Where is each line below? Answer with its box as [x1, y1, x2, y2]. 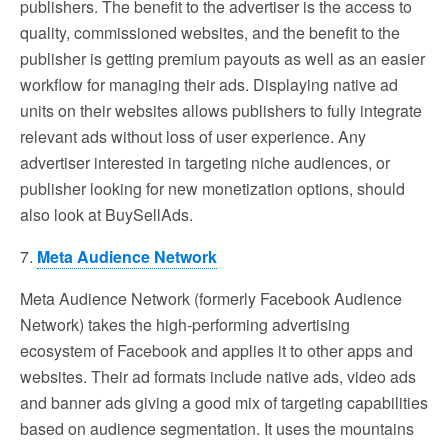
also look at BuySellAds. [20, 202, 193, 226]
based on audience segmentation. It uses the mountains [20, 416, 414, 440]
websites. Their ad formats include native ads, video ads [20, 364, 416, 388]
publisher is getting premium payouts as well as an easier [20, 46, 425, 70]
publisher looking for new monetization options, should [20, 176, 405, 200]
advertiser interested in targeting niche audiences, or [20, 150, 390, 174]
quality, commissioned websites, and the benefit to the [20, 20, 400, 44]
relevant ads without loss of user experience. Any [20, 124, 366, 148]
